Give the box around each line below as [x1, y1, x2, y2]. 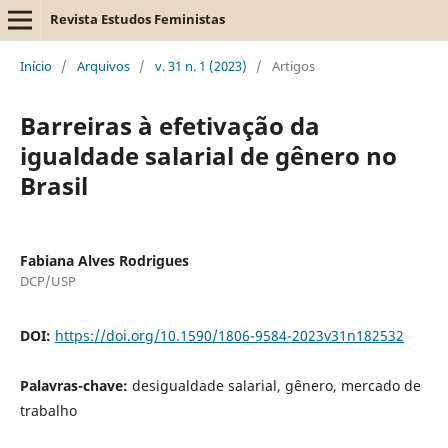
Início [19, 56, 52, 75]
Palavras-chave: [19, 375, 132, 395]
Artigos [271, 56, 315, 75]
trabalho [19, 400, 77, 420]
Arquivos [76, 56, 130, 75]
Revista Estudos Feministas [49, 10, 225, 28]
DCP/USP [19, 271, 76, 290]
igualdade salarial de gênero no [19, 138, 397, 172]
